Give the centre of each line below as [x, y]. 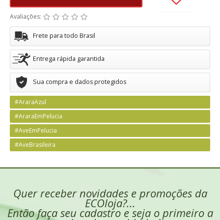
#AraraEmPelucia [39, 116]
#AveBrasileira [35, 145]
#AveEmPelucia [36, 130]
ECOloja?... [110, 203]
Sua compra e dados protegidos [80, 82]
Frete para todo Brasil [64, 36]
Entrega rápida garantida [69, 59]
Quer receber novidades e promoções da [110, 193]
